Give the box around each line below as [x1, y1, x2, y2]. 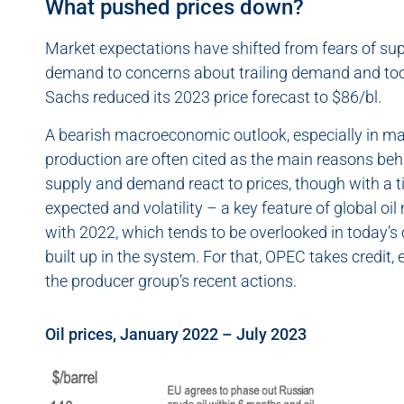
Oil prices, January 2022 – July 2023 [45, 324, 307, 344]
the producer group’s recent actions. [45, 271, 300, 290]
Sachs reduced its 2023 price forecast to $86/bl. [45, 87, 385, 107]
